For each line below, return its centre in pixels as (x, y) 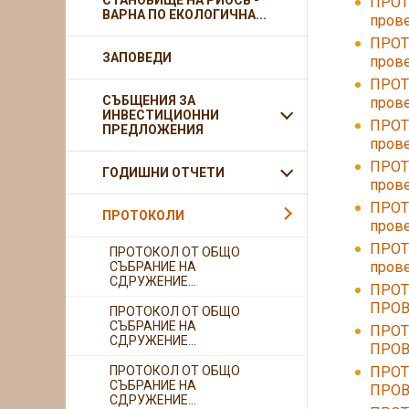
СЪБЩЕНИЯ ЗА (149, 100)
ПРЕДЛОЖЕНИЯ (153, 130)
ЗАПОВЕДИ (137, 58)
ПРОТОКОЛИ (143, 215)
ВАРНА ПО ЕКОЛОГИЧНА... (184, 15)
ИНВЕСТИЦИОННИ (161, 115)
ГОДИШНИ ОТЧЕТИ (163, 173)
